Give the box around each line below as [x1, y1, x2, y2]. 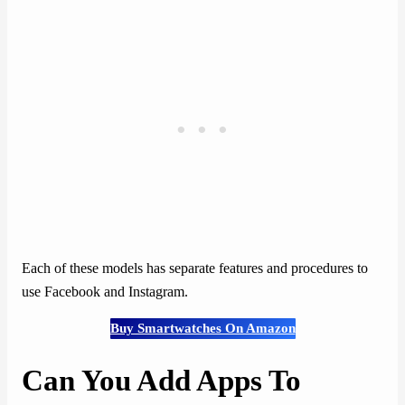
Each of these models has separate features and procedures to [22, 259, 368, 277]
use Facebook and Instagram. [22, 283, 188, 300]
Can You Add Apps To [22, 364, 301, 398]
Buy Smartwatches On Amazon [109, 321, 296, 336]
